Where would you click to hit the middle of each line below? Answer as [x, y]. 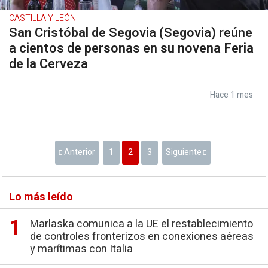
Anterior [80, 152]
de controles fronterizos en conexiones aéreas [142, 237]
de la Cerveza [48, 64]
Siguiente [184, 152]
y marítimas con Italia [81, 249]
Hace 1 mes [232, 95]
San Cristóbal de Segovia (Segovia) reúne [131, 33]
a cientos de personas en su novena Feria [131, 48]
